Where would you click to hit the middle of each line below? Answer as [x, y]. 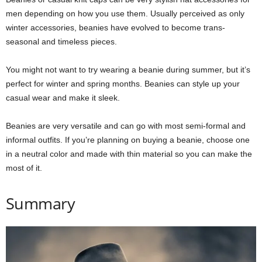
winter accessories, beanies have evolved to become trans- [116, 28]
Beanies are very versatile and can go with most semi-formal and [126, 126]
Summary [41, 204]
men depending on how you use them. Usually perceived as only [125, 14]
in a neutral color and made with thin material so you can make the [129, 154]
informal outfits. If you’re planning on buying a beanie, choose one [128, 140]
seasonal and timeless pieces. [61, 42]
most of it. [24, 168]
